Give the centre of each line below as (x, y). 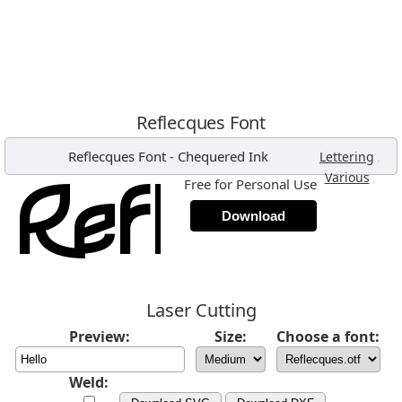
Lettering (347, 157)
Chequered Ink (223, 156)
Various (347, 177)
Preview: (100, 336)
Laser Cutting (201, 310)
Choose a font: (328, 336)
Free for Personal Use (250, 184)
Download (253, 216)
